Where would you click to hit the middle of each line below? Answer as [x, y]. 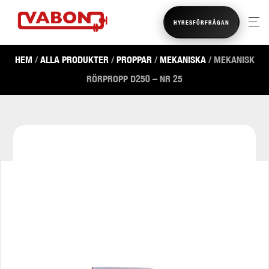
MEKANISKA [183, 60]
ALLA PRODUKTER [74, 60]
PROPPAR [134, 60]
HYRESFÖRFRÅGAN [201, 22]
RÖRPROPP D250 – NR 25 [134, 79]
